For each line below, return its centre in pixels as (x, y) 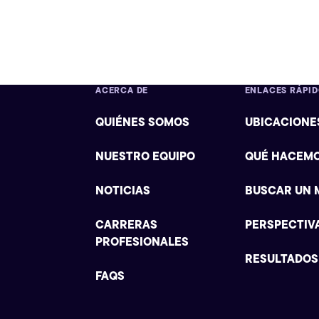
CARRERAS (126, 224)
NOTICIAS (122, 190)
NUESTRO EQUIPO (145, 156)
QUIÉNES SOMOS (142, 121)
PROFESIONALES (142, 241)
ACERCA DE (122, 90)
